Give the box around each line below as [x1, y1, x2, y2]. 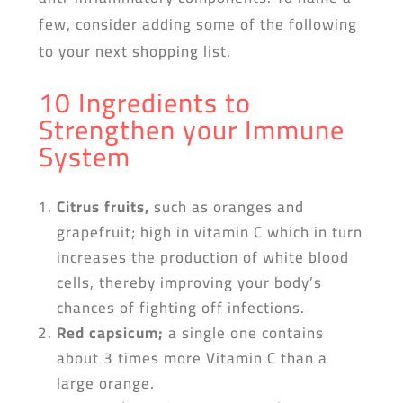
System [38, 131, 130, 182]
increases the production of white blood [56, 243, 349, 272]
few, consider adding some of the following [38, 10, 357, 39]
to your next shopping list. [38, 37, 231, 66]
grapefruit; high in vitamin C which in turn [56, 218, 363, 246]
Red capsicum [56, 318, 158, 347]
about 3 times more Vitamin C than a [56, 344, 327, 372]
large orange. [56, 369, 155, 398]
